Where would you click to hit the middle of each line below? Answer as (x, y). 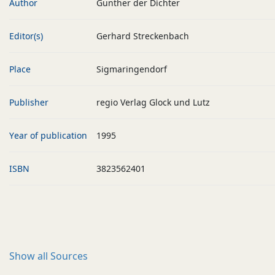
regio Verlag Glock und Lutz (153, 102)
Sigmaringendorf (132, 69)
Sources (69, 256)
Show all (30, 256)
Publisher (29, 102)
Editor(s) (26, 36)
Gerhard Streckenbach (143, 36)
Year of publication (48, 135)
